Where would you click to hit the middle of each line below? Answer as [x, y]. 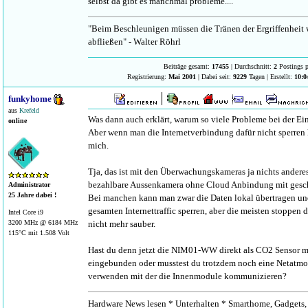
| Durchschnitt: [251, 66]
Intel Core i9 [26, 212]
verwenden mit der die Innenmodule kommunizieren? [187, 276]
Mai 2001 [182, 77]
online [18, 121]
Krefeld [29, 111]
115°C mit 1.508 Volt [39, 233]
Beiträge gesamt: [188, 66]
